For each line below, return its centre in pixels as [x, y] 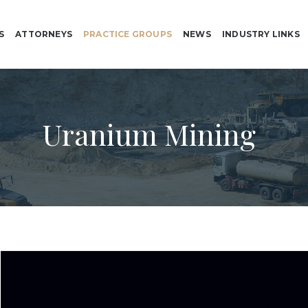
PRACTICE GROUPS [128, 34]
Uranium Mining [149, 134]
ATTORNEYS [44, 34]
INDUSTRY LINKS [261, 34]
